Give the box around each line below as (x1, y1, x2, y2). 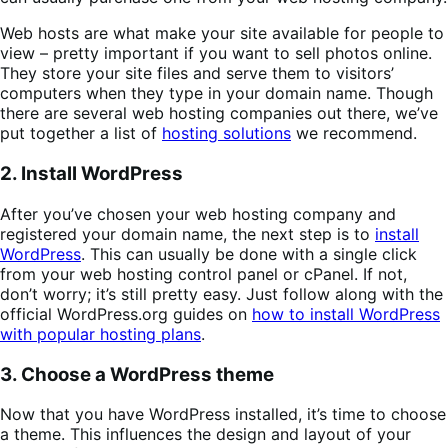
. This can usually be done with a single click (81, 243, 417, 264)
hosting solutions (162, 123, 291, 144)
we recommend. (291, 123, 417, 144)
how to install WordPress (252, 303, 440, 324)
